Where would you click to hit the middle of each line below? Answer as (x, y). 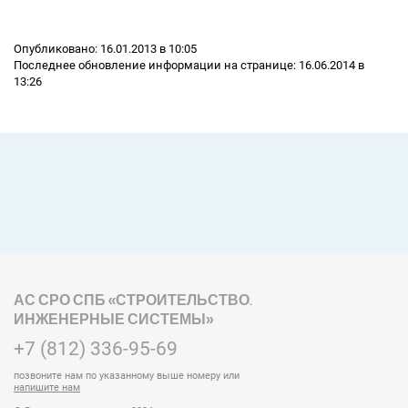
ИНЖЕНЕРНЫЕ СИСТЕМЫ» (113, 320)
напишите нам (47, 388)
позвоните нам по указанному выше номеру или (127, 376)
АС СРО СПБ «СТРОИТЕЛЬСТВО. (133, 301)
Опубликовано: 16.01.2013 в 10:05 (105, 49)
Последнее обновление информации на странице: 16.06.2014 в (189, 66)
